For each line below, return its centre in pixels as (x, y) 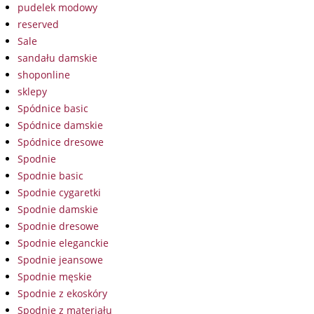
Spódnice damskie (60, 125)
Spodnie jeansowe (60, 260)
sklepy (32, 92)
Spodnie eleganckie (63, 243)
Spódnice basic (53, 109)
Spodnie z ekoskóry (62, 294)
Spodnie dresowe (58, 226)
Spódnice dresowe (61, 142)
